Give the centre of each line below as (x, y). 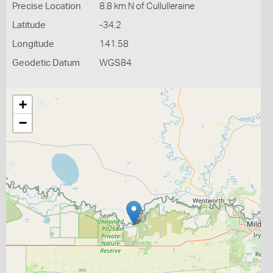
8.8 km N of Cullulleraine (147, 6)
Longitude (33, 44)
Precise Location (47, 6)
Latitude (29, 25)
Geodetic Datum (46, 63)
